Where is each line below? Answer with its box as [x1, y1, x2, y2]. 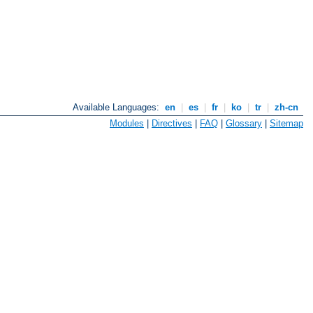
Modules [110, 117, 144, 129]
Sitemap [270, 117, 303, 129]
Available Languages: [73, 102, 163, 113]
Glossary [226, 117, 262, 129]
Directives [152, 117, 192, 129]
